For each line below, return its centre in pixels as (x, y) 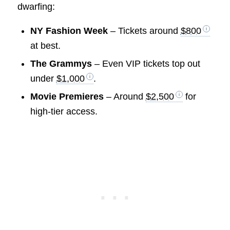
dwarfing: (36, 7)
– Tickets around (144, 31)
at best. (45, 46)
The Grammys (61, 64)
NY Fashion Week (69, 31)
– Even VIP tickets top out (146, 64)
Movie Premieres (67, 97)
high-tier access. (64, 112)
